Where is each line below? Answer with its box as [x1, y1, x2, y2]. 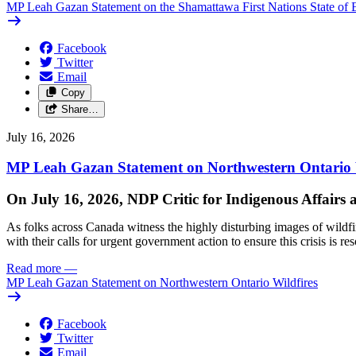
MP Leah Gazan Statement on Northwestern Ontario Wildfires [6, 276, 318, 290]
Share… [60, 103, 99, 115]
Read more [6, 261, 61, 276]
